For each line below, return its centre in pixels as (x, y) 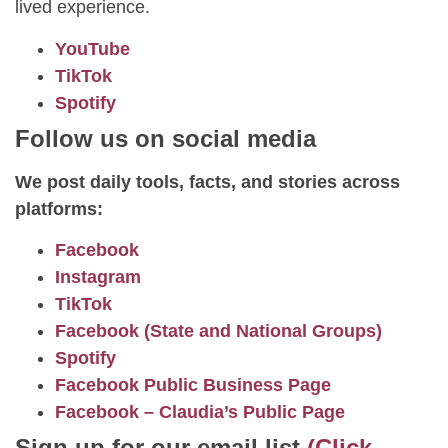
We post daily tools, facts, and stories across (207, 181)
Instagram (98, 276)
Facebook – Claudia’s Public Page (200, 411)
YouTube (92, 48)
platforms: (59, 208)
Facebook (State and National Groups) (218, 330)
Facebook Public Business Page (193, 384)
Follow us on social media (165, 138)
